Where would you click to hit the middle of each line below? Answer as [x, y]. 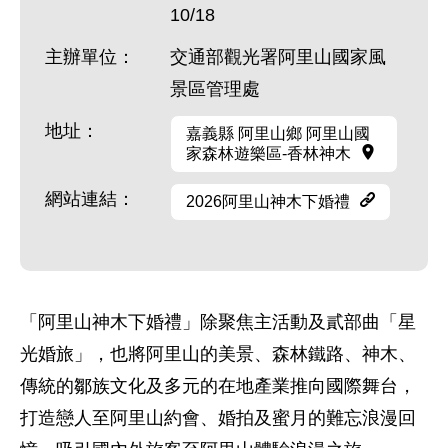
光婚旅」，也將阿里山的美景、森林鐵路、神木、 [218, 354]
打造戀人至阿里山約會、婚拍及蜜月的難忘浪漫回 [218, 418]
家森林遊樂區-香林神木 [268, 153]
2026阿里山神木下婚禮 [268, 201]
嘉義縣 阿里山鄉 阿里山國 [278, 133]
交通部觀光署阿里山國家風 [278, 57]
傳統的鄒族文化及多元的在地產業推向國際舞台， [218, 386]
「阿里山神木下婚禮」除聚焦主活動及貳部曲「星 [218, 322]
